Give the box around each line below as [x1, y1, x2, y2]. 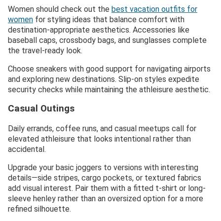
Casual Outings [8, 103, 74, 114]
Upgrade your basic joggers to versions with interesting [8, 163, 198, 173]
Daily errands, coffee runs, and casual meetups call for [8, 124, 196, 134]
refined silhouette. [8, 204, 71, 214]
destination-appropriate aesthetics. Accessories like [8, 25, 189, 35]
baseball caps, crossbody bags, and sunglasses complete [8, 35, 207, 45]
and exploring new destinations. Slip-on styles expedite [8, 74, 199, 84]
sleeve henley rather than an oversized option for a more [8, 194, 203, 204]
